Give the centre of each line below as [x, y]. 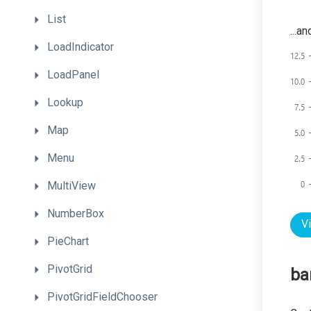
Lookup [65, 102]
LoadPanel [73, 75]
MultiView [72, 186]
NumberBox [76, 213]
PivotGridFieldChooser [102, 297]
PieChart [68, 241]
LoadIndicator [81, 47]
